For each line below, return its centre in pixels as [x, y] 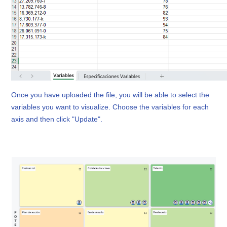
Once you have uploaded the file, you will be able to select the [110, 94]
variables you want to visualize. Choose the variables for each [110, 107]
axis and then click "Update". [57, 119]
